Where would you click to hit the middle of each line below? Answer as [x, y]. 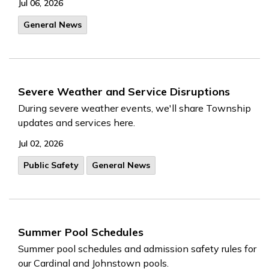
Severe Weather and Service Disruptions [124, 92]
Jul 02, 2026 [41, 144]
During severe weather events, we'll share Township [134, 108]
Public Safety [51, 165]
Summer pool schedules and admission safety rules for [137, 249]
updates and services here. [77, 122]
